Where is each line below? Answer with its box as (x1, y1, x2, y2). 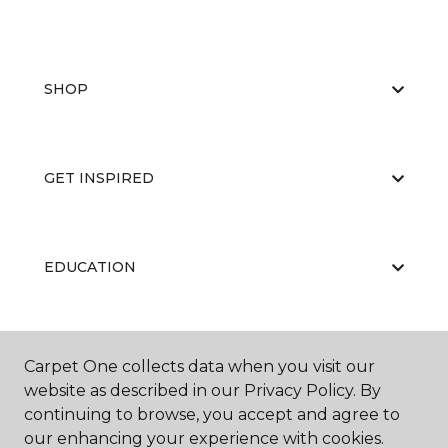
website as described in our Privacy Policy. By (24, 381, 381, 400)
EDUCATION (44, 258, 136, 276)
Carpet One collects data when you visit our (24, 357, 375, 376)
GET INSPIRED (44, 169, 154, 187)
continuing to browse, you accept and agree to (24, 405, 400, 424)
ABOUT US (44, 347, 122, 365)
